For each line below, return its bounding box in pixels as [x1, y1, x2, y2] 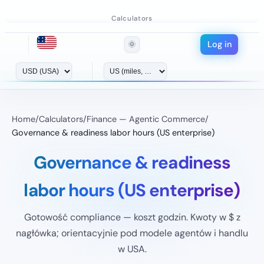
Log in [207, 38, 232, 49]
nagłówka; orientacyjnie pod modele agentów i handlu [16, 226, 248, 239]
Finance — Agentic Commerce [87, 113, 205, 124]
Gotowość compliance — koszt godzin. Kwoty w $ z [24, 210, 240, 223]
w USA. [117, 242, 147, 255]
